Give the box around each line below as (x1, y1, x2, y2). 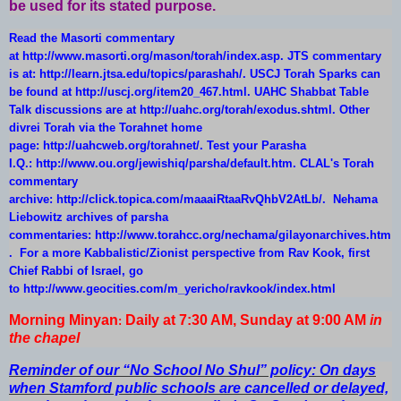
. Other (332, 103, 370, 117)
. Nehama (322, 192, 378, 207)
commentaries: (9, 228, 95, 243)
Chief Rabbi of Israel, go (9, 264, 143, 278)
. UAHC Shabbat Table (247, 85, 369, 99)
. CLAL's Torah (293, 157, 374, 171)
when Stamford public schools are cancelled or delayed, (9, 380, 388, 397)
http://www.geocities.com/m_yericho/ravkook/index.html (23, 282, 336, 296)
